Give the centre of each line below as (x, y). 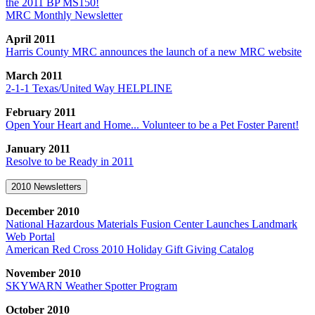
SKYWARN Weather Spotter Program (91, 285)
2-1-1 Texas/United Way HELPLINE (89, 88)
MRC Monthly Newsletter (64, 15)
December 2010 (43, 211)
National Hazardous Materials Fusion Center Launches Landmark (152, 224)
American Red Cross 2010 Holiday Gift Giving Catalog (130, 249)
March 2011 (34, 75)
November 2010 (43, 273)
